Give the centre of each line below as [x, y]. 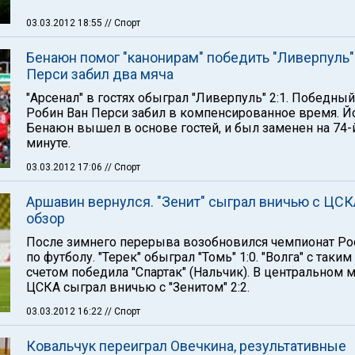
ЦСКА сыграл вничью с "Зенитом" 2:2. [138, 287]
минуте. [48, 143]
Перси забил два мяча [100, 74]
